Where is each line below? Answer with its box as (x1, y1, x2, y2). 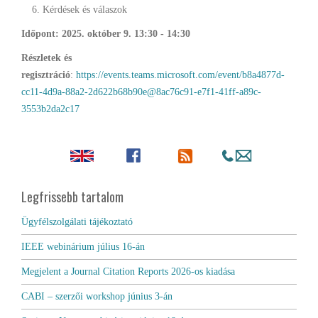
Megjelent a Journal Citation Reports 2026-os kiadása (21, 266, 235, 277)
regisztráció (21, 70, 70, 80)
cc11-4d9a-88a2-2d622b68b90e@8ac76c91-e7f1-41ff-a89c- (21, 87, 261, 97)
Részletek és (21, 53, 72, 63)
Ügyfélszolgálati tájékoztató (21, 216, 133, 227)
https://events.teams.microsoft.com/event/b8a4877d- (76, 70, 285, 80)
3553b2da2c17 (21, 104, 79, 114)
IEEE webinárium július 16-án (21, 241, 145, 252)
